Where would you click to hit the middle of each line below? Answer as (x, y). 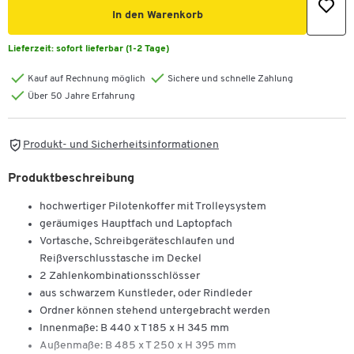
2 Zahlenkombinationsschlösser (120, 276)
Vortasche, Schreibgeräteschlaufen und (137, 241)
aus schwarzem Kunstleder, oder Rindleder (146, 293)
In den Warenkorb (157, 16)
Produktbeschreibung (71, 178)
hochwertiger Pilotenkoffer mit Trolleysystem (153, 206)
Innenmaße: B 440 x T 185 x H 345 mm (134, 328)
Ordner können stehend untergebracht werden (155, 311)
